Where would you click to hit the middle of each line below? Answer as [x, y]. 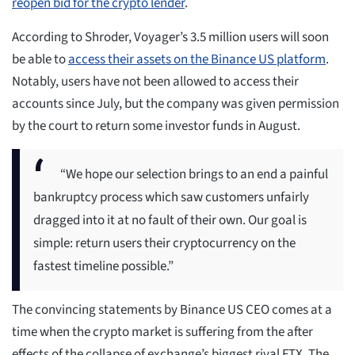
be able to [40, 60]
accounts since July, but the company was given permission [176, 104]
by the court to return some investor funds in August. [156, 126]
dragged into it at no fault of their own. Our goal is [170, 221]
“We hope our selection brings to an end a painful [194, 175]
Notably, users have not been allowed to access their [155, 82]
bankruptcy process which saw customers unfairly [171, 198]
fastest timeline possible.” [103, 267]
